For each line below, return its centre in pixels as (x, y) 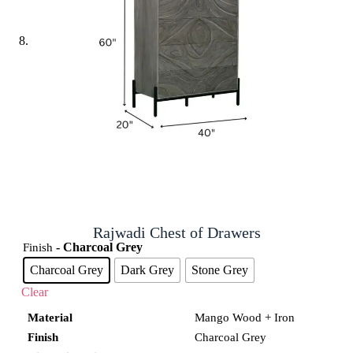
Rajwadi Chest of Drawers (176, 232)
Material (50, 317)
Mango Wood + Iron (244, 317)
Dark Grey (147, 270)
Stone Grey (219, 270)
